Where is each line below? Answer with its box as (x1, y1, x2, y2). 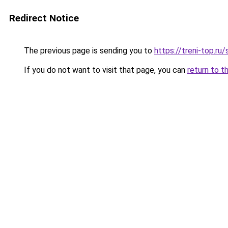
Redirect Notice (9, 12, 79, 24)
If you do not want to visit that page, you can (22, 65, 187, 75)
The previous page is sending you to (22, 46, 154, 55)
